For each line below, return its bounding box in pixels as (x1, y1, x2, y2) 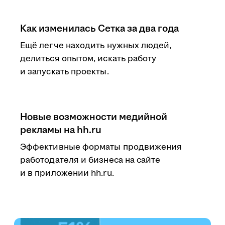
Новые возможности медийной (20, 110, 167, 124)
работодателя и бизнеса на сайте (20, 154, 161, 166)
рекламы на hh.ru (20, 123, 101, 137)
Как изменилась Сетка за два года (20, 22, 179, 36)
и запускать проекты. (20, 66, 109, 78)
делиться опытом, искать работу (20, 53, 157, 65)
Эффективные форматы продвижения (20, 141, 182, 153)
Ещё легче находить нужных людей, (20, 40, 172, 52)
